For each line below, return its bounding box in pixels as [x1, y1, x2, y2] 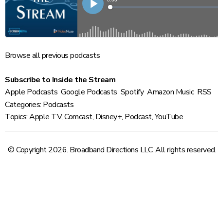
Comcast [64, 111, 92, 122]
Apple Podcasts [5, 87, 57, 97]
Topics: [5, 111, 28, 122]
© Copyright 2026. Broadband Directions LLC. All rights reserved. [8, 145, 216, 155]
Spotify [120, 87, 144, 97]
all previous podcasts [30, 50, 100, 61]
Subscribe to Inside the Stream [5, 74, 115, 85]
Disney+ [95, 111, 122, 122]
